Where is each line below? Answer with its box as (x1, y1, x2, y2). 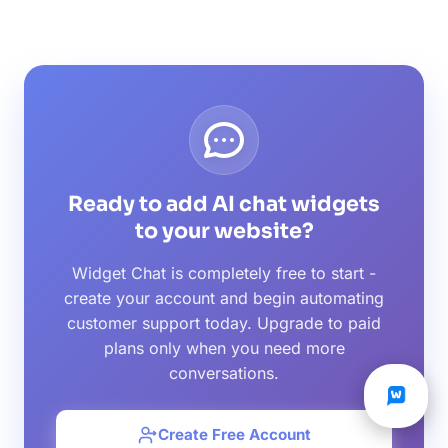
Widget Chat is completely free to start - (72, 262, 376, 283)
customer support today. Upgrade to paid (67, 312, 381, 333)
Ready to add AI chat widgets (68, 190, 380, 217)
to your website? (134, 217, 314, 244)
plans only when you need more (103, 337, 345, 358)
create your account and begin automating (64, 287, 384, 308)
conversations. (169, 362, 279, 383)
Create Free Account (157, 424, 311, 444)
